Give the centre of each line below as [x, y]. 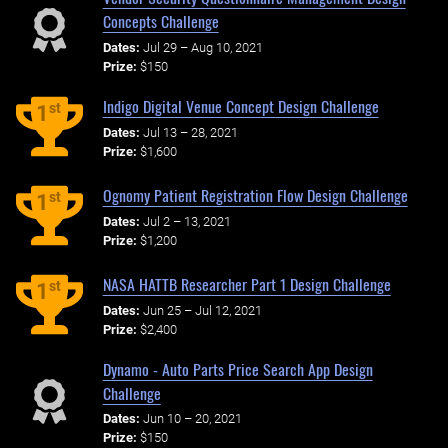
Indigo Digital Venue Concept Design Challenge [240, 105]
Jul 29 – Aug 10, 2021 [202, 48]
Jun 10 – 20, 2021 [192, 419]
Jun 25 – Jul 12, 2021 [202, 310]
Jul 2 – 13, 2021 [186, 221]
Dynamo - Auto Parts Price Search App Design [237, 368]
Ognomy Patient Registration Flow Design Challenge [255, 194]
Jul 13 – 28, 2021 [190, 132]
